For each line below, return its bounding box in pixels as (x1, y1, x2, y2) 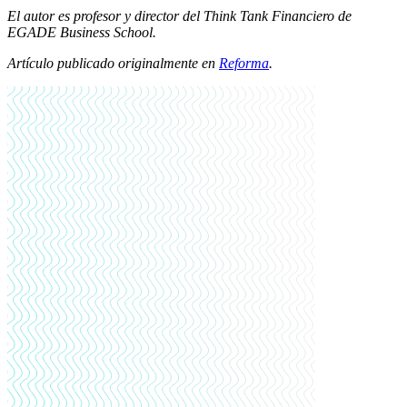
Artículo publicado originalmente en (7, 55, 219, 72)
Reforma (219, 55, 269, 72)
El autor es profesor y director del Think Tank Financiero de (7, 8, 352, 25)
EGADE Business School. (7, 25, 156, 41)
